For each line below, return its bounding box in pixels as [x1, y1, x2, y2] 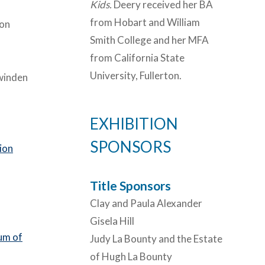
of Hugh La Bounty [90, 250, 172, 263]
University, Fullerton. [90, 69, 182, 82]
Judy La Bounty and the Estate [90, 232, 222, 245]
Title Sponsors [90, 177, 171, 193]
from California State [90, 51, 185, 64]
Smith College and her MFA [90, 33, 209, 46]
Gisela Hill [90, 214, 134, 227]
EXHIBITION [90, 114, 178, 133]
